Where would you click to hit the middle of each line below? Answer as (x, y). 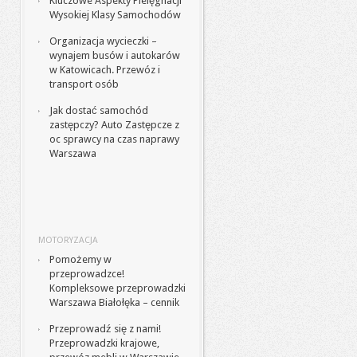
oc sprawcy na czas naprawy (114, 139)
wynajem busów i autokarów (115, 55)
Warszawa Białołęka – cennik (114, 302)
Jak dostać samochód (99, 110)
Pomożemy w (80, 259)
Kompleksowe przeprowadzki (118, 288)
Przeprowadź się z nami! (105, 329)
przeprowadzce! (87, 274)
